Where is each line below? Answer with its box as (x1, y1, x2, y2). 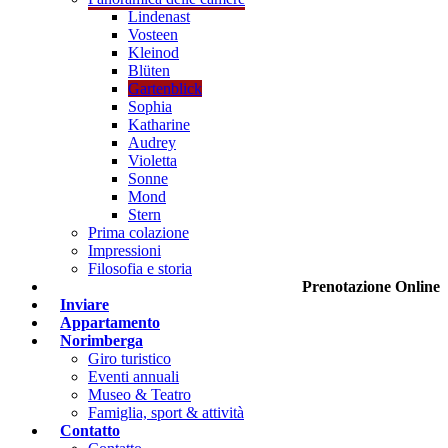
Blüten (128, 62, 170, 79)
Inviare (60, 296, 109, 313)
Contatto (60, 422, 120, 439)
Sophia (128, 98, 172, 115)
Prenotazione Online (302, 278, 440, 295)
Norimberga (60, 332, 143, 349)
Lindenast (128, 8, 190, 25)
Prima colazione (88, 224, 189, 241)
